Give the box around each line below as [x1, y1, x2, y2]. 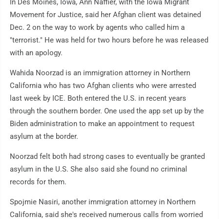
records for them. [10, 177, 66, 187]
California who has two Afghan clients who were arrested [10, 81, 196, 90]
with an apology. [10, 48, 63, 58]
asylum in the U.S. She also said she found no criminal [10, 165, 187, 174]
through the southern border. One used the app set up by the [10, 107, 204, 116]
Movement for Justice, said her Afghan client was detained [10, 10, 201, 20]
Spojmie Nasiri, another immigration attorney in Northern [10, 197, 196, 207]
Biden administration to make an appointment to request [10, 119, 195, 129]
